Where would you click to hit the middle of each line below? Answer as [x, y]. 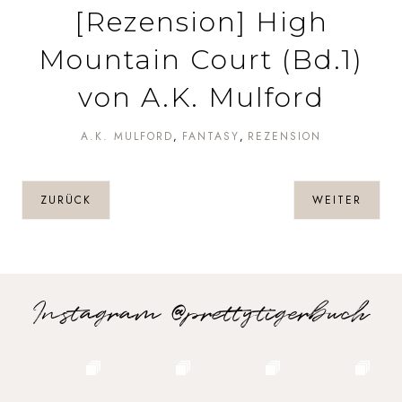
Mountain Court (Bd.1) [201, 60]
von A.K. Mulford [201, 98]
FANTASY [210, 137]
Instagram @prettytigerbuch [201, 315]
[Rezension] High [201, 22]
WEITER [337, 201]
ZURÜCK [66, 201]
